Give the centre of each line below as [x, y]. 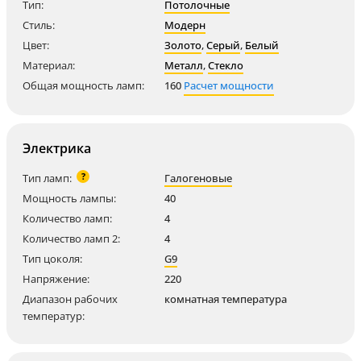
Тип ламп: [47, 178]
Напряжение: [56, 279]
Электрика [57, 148]
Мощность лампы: [69, 198]
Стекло [226, 65]
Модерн [185, 25]
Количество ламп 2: [71, 239]
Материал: [49, 65]
